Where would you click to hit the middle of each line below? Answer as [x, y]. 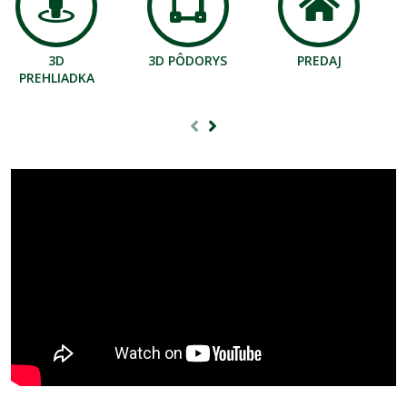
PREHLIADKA [56, 78]
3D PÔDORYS [188, 61]
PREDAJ [319, 61]
